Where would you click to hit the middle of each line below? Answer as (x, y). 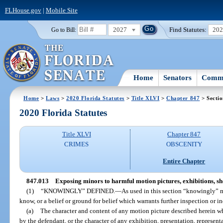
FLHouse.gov (23, 10)
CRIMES (77, 144)
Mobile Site (61, 10)
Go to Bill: (63, 30)
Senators (178, 77)
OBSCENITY (184, 144)
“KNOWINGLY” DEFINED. (78, 191)
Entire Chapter (184, 161)
